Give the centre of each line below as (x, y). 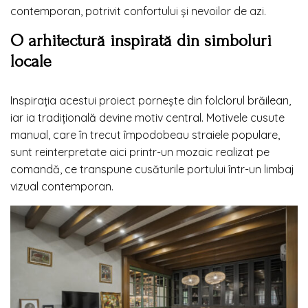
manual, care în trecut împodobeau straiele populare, (145, 134)
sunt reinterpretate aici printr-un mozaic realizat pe (140, 152)
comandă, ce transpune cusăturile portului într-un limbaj (152, 169)
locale (31, 61)
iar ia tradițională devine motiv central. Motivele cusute (147, 117)
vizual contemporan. (62, 186)
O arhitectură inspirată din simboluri (141, 40)
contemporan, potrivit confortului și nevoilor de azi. (138, 11)
